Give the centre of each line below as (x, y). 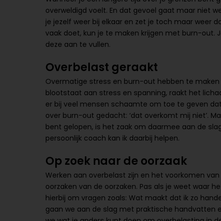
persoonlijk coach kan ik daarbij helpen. (112, 138)
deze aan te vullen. (78, 44)
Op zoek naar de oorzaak (116, 161)
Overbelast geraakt (102, 67)
